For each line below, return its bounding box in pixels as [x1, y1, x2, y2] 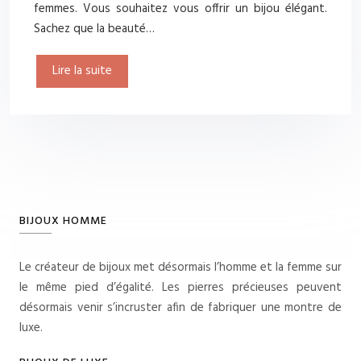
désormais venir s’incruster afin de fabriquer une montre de [19, 298, 342, 318]
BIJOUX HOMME [19, 212, 107, 231]
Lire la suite [52, 61, 112, 81]
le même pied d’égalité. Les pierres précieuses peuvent [19, 278, 342, 298]
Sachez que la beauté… [34, 19, 155, 39]
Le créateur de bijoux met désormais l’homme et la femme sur [19, 258, 342, 278]
